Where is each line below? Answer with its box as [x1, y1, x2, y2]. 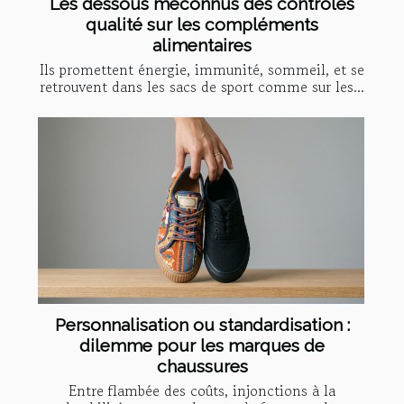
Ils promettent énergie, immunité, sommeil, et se [40, 58, 364, 80]
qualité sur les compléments [86, 14, 318, 34]
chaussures [156, 355, 248, 376]
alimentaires [152, 34, 252, 55]
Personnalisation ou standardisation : [54, 314, 350, 335]
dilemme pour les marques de [79, 335, 325, 355]
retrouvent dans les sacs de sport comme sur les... [40, 75, 364, 97]
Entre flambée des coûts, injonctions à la [69, 379, 335, 401]
